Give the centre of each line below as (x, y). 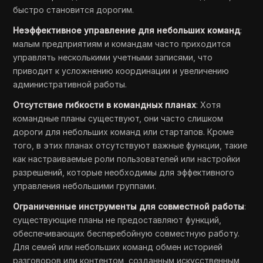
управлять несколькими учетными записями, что (113, 58)
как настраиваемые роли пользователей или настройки (127, 159)
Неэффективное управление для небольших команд (127, 31)
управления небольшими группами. (85, 186)
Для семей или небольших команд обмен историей (118, 247)
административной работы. (70, 85)
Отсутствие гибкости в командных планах (105, 105)
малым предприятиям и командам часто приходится (122, 44)
